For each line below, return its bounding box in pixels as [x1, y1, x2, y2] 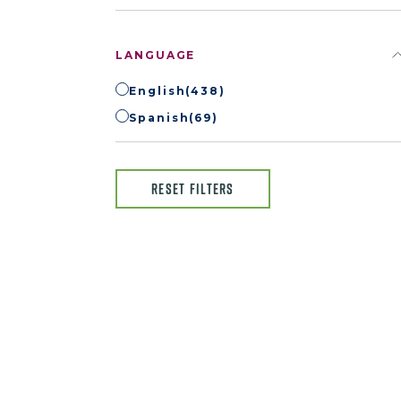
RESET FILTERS [151, 179, 235, 199]
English [129, 84, 186, 98]
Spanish [129, 111, 190, 124]
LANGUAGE [115, 48, 196, 62]
